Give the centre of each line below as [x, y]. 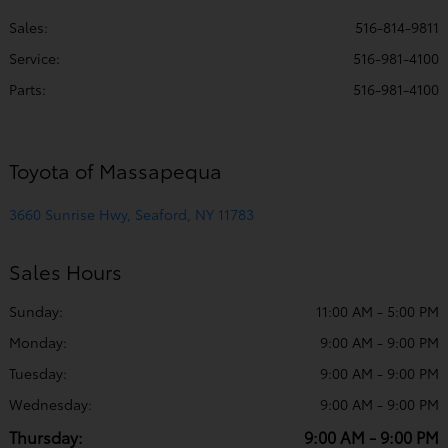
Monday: [38, 341]
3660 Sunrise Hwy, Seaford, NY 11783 [131, 213]
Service [32, 57]
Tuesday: [38, 372]
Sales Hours [65, 270]
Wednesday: [50, 403]
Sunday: [36, 310]
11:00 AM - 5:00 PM [377, 310]
